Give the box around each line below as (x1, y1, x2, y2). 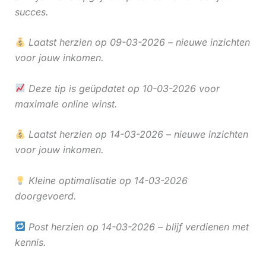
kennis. (14, 236, 46, 248)
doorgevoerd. (14, 189, 77, 202)
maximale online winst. (14, 97, 118, 110)
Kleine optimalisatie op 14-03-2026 (25, 174, 188, 186)
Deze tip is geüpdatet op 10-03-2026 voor (25, 82, 220, 94)
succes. (14, 5, 49, 18)
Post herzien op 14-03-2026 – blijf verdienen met (25, 220, 249, 233)
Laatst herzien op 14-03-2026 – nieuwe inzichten (25, 128, 248, 141)
